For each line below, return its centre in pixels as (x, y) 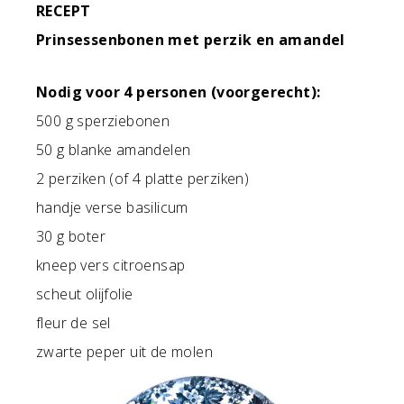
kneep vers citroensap (111, 265)
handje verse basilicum (112, 207)
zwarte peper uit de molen (124, 351)
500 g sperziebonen (103, 120)
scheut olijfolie (85, 294)
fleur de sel (73, 322)
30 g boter (71, 236)
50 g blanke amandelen (114, 149)
